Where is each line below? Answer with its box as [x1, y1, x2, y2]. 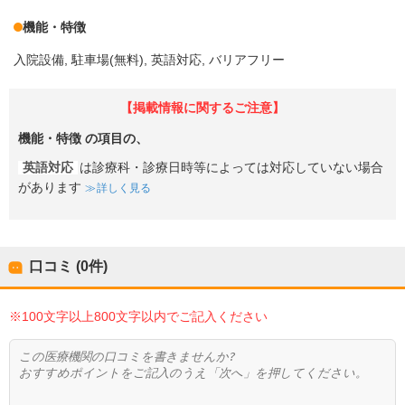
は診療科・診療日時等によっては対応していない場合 [80, 160, 383, 174]
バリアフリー [209, 52, 285, 67]
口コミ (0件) [29, 258, 108, 274]
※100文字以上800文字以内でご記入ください [9, 308, 268, 324]
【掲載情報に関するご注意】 [120, 101, 285, 115]
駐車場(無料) [71, 52, 144, 67]
